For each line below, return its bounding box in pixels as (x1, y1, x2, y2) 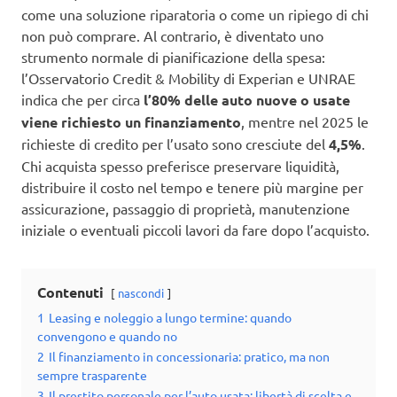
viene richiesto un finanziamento (21, 113, 241, 132)
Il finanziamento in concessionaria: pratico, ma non (49, 348, 330, 365)
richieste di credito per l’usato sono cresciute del (21, 135, 329, 153)
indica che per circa (21, 90, 144, 109)
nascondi (118, 285, 164, 301)
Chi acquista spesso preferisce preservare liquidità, (21, 157, 339, 175)
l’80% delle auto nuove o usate (144, 90, 350, 110)
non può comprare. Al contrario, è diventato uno (21, 27, 323, 45)
